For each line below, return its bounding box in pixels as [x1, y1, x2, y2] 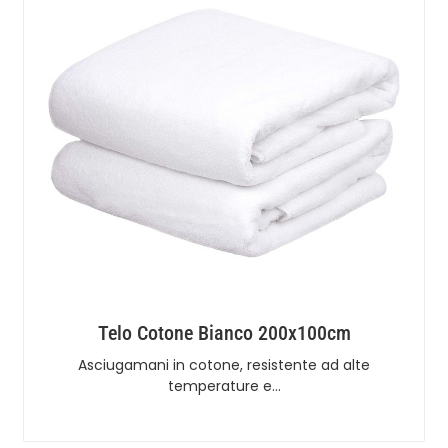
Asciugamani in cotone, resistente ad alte [78, 354, 370, 375]
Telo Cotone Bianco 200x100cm [97, 320, 351, 345]
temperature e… [167, 375, 281, 396]
